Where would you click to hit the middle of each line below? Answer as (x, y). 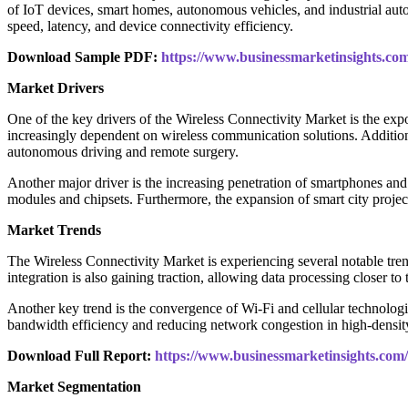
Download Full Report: (81, 356)
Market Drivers (56, 88)
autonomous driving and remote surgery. (123, 152)
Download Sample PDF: (84, 57)
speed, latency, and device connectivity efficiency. (150, 26)
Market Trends (54, 230)
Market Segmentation (74, 387)
